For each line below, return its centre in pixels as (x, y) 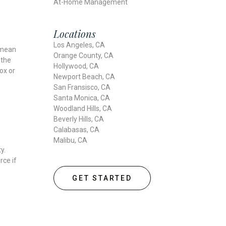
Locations (75, 34)
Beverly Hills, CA (79, 119)
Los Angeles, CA (79, 45)
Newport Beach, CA (84, 77)
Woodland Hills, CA (83, 108)
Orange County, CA (83, 55)
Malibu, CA (70, 140)
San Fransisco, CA (82, 87)
